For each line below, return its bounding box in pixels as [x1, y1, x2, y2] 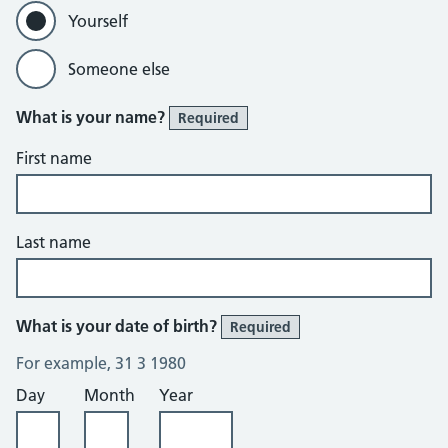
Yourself [68, 11, 128, 31]
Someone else [68, 59, 170, 79]
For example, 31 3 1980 [16, 353, 186, 373]
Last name [16, 232, 91, 252]
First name [16, 148, 92, 168]
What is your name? [16, 107, 169, 127]
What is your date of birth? [16, 316, 221, 336]
